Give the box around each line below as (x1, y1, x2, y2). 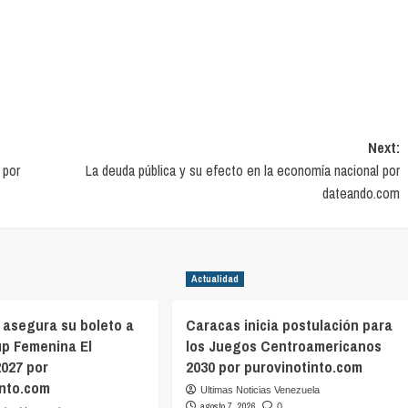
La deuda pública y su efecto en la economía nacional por (85, 160, 400, 181)
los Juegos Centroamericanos (186, 335, 382, 357)
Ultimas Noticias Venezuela (200, 384, 321, 396)
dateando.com (321, 183, 400, 204)
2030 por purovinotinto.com (186, 356, 363, 378)
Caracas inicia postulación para (186, 314, 393, 336)
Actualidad (191, 272, 240, 286)
